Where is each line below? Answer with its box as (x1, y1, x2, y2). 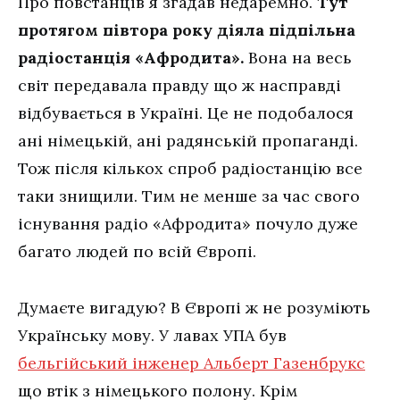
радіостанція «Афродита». (18, 46, 244, 68)
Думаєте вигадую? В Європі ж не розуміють (18, 296, 371, 318)
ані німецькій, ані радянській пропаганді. (18, 129, 358, 151)
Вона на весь (244, 46, 352, 68)
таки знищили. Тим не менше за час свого (18, 185, 360, 206)
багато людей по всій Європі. (18, 240, 256, 262)
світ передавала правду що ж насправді (18, 74, 341, 96)
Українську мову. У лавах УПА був (18, 324, 287, 346)
